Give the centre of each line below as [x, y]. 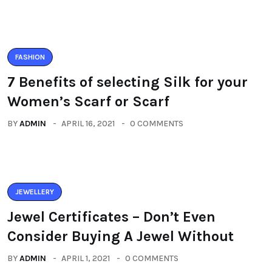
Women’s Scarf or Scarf [88, 101]
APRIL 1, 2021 [86, 258]
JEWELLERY [35, 192]
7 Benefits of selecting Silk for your [127, 82]
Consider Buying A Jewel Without [121, 236]
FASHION [30, 57]
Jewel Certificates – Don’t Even [111, 217]
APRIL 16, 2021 [88, 124]
